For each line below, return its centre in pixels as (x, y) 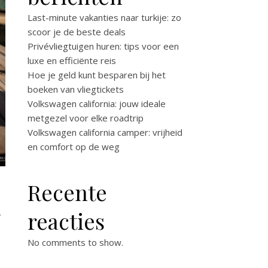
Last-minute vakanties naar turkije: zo (104, 17)
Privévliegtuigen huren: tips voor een (103, 46)
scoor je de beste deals (77, 32)
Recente (67, 192)
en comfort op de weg (74, 147)
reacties (66, 221)
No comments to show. (75, 242)
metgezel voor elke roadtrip (86, 118)
